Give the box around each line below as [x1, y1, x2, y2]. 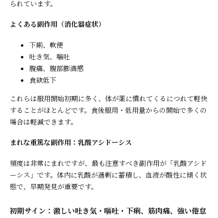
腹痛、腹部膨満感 [29, 63, 84, 73]
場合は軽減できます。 [10, 116, 77, 127]
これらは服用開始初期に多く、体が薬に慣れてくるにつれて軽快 [10, 93, 207, 103]
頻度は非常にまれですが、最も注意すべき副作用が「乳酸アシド [10, 158, 207, 168]
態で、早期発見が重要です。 [10, 181, 98, 191]
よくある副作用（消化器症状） [10, 19, 105, 29]
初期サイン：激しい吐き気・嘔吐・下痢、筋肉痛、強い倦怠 [10, 205, 206, 216]
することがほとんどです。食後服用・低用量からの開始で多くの [10, 105, 207, 115]
